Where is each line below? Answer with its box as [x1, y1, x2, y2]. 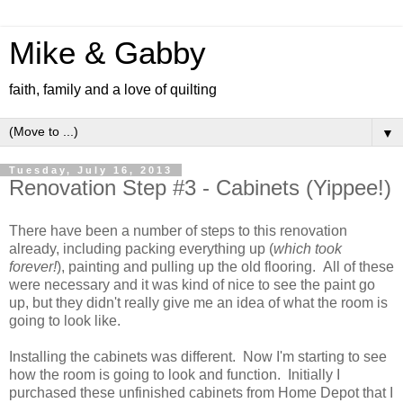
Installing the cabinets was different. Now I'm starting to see [9, 348, 387, 364]
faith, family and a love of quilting [9, 82, 217, 97]
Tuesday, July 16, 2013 [9, 165, 173, 175]
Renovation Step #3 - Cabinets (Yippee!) [9, 175, 391, 200]
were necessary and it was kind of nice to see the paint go [9, 276, 375, 292]
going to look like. [9, 312, 121, 328]
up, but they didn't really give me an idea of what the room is [9, 294, 388, 310]
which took [273, 240, 342, 256]
